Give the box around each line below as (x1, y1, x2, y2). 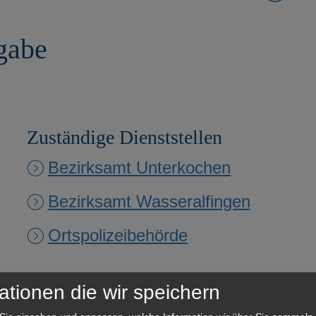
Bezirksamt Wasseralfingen (47, 191, 250, 211)
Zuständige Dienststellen (26, 126, 222, 148)
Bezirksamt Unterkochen (47, 157, 231, 177)
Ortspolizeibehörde (47, 225, 188, 245)
